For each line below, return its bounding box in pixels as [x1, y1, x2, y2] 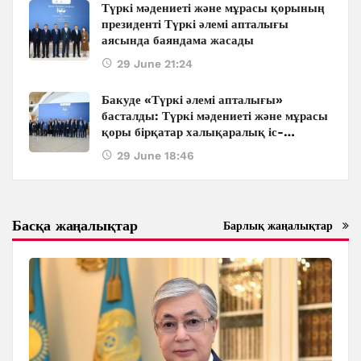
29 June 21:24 [117, 57, 193, 71]
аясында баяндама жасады [102, 33, 254, 48]
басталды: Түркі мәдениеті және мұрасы [102, 109, 328, 124]
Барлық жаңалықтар [223, 219, 333, 233]
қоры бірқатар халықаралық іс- [102, 125, 284, 140]
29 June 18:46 [117, 149, 194, 163]
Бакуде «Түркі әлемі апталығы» [102, 93, 283, 108]
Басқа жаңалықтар [12, 217, 138, 234]
